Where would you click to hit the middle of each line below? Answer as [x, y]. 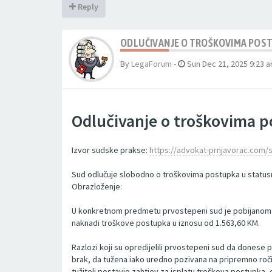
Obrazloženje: [97, 186]
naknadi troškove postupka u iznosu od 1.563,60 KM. [166, 223]
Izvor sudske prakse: [110, 150]
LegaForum [151, 64]
